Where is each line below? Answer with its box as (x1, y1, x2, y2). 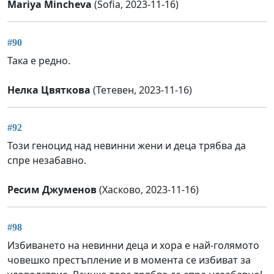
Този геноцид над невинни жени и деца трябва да (7, 139, 246, 153)
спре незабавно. (7, 154, 86, 168)
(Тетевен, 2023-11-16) (91, 83, 192, 97)
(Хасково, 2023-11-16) (97, 183, 199, 197)
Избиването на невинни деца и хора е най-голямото (7, 239, 259, 253)
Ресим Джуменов (7, 183, 97, 197)
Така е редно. (7, 53, 70, 67)
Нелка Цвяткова (7, 83, 91, 97)
